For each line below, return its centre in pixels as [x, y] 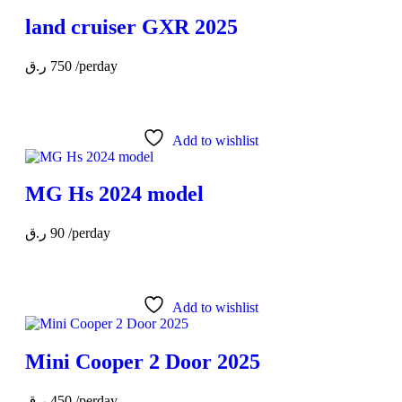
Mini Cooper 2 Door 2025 [143, 362]
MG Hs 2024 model [115, 194]
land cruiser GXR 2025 [132, 26]
